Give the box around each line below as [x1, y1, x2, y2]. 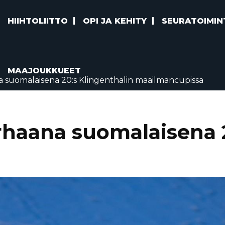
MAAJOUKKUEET [8, 66, 81, 75]
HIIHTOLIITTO [8, 16, 68, 26]
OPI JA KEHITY [83, 16, 147, 26]
